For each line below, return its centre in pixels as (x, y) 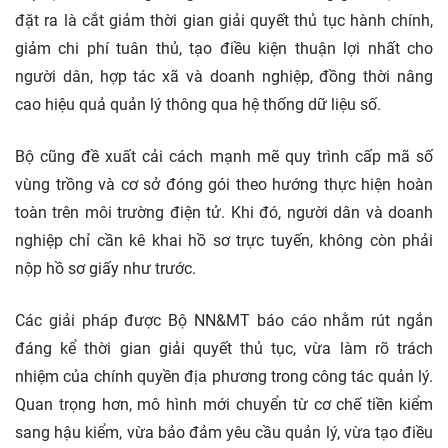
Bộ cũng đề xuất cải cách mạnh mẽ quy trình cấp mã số (224, 156)
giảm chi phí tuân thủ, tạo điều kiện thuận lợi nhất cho (224, 48)
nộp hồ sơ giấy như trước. (105, 268)
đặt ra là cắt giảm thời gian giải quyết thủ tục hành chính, (224, 20)
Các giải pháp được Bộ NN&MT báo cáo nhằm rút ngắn (224, 320)
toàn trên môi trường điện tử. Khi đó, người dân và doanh (224, 212)
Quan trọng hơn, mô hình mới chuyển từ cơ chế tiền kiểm (224, 404)
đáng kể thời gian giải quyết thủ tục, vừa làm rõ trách (224, 348)
